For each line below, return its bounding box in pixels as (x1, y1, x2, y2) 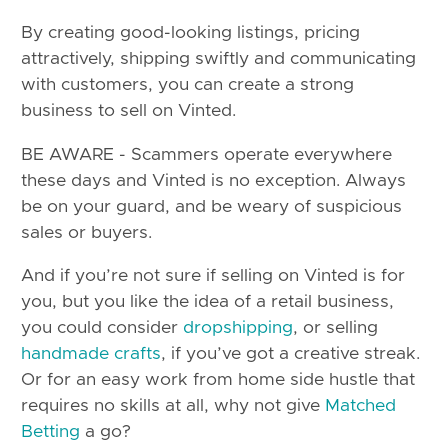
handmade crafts (21, 345, 161, 364)
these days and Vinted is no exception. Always (21, 171, 406, 190)
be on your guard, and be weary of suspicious (21, 197, 402, 216)
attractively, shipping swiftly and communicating (21, 50, 416, 69)
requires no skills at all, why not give (21, 397, 325, 416)
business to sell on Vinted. (21, 102, 236, 121)
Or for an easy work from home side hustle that (21, 371, 415, 390)
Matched (325, 397, 396, 416)
